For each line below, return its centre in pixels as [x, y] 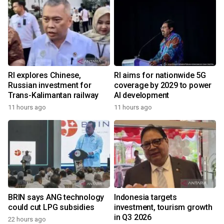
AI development [142, 95]
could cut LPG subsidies [51, 207]
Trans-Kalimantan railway [53, 95]
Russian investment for [50, 85]
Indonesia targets [145, 197]
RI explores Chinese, [44, 75]
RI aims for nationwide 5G [160, 75]
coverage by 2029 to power [163, 85]
